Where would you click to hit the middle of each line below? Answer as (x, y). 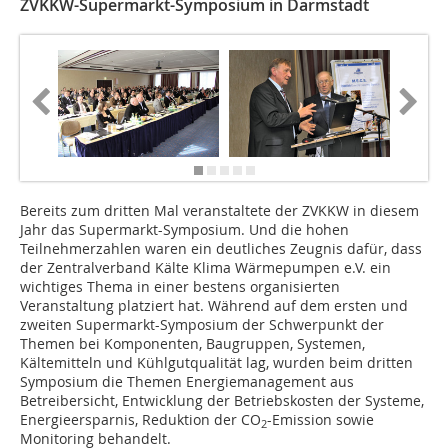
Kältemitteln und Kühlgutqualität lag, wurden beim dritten (216, 363)
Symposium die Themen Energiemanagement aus (187, 382)
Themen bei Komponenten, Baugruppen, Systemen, (192, 344)
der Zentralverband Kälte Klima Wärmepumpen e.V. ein (205, 268)
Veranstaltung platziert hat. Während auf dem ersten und (214, 306)
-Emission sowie (320, 420)
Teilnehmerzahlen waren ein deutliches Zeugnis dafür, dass (221, 249)
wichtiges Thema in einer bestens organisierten (180, 287)
